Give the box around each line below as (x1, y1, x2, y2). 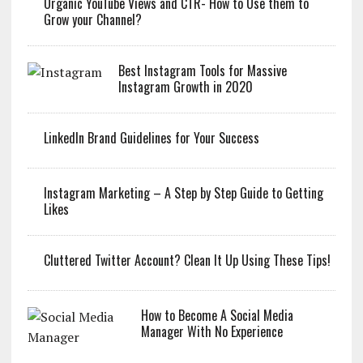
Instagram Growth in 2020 (117, 76, 253, 96)
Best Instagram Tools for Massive (117, 60, 287, 80)
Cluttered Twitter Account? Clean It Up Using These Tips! (43, 250, 331, 270)
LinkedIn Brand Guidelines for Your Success (43, 127, 259, 147)
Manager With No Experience (140, 321, 283, 341)
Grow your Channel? (43, 9, 142, 29)
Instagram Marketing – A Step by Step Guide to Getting (43, 182, 323, 203)
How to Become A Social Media (140, 305, 293, 325)
